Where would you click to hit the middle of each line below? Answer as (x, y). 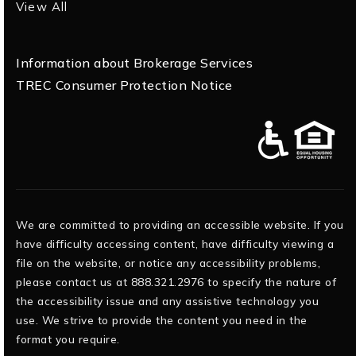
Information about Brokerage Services (134, 62)
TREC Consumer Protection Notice (124, 85)
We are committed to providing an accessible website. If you (180, 224)
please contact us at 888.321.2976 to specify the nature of (176, 281)
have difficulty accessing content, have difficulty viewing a (175, 243)
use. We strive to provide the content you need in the (162, 319)
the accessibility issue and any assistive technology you (167, 300)
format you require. (68, 339)
